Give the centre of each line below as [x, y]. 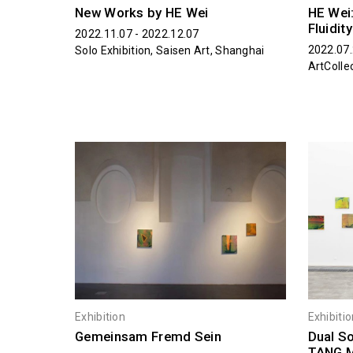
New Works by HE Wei [142, 12]
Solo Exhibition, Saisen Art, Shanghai [170, 50]
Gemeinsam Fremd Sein [148, 337]
